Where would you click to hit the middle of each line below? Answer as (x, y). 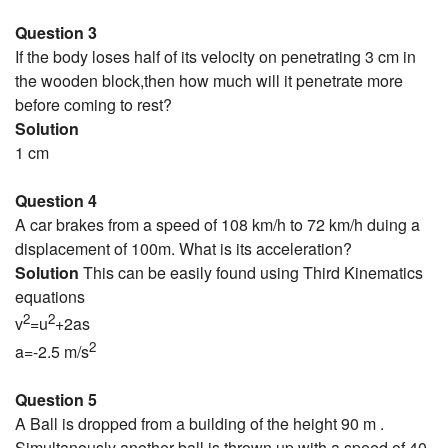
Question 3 (56, 33)
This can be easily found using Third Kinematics (251, 273)
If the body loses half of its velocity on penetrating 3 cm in (215, 57)
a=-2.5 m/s (52, 351)
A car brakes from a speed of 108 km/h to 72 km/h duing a (217, 225)
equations (50, 297)
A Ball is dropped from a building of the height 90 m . (199, 423)
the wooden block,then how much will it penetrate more (209, 81)
